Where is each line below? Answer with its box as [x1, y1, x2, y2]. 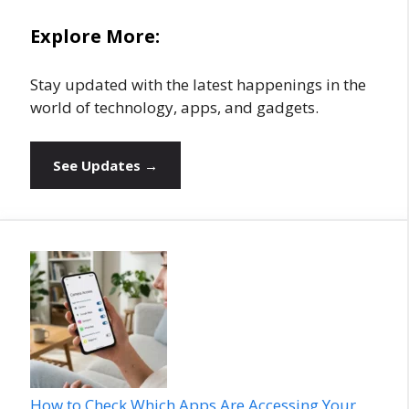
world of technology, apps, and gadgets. [30, 96, 319, 118]
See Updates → [53, 156, 158, 175]
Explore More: [30, 23, 160, 48]
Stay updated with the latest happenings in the [30, 73, 366, 95]
